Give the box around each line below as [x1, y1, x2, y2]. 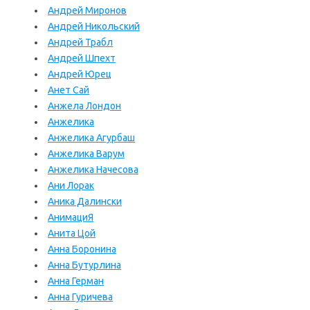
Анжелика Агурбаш [48, 132, 135, 143]
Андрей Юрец [48, 69, 111, 80]
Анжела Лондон [48, 100, 121, 111]
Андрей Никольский [48, 21, 140, 32]
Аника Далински [48, 196, 122, 207]
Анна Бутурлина [48, 259, 121, 271]
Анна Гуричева [48, 291, 113, 302]
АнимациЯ [48, 212, 93, 223]
